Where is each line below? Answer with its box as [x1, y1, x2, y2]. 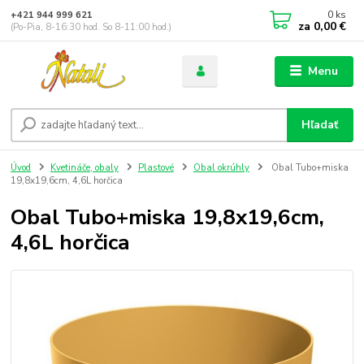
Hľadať [301, 117, 339, 133]
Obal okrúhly [193, 162, 249, 175]
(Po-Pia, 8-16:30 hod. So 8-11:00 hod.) [11, 20, 172, 33]
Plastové [137, 162, 174, 175]
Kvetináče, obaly [50, 162, 119, 175]
